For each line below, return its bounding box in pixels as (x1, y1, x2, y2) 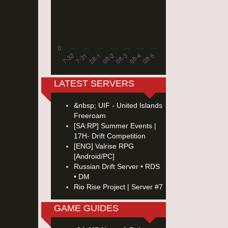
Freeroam (74, 111, 106, 120)
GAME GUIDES (54, 203, 119, 213)
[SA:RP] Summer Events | (74, 122, 156, 130)
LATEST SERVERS (54, 78, 134, 89)
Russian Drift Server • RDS (74, 162, 160, 170)
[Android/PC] (74, 152, 115, 160)
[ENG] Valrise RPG (74, 142, 134, 150)
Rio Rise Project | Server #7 (74, 183, 163, 191)
